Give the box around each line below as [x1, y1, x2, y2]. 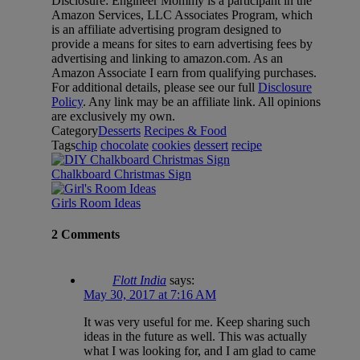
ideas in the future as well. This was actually [84, 329, 307, 344]
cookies [152, 137, 190, 152]
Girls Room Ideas [51, 195, 141, 210]
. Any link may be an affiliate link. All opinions [83, 94, 321, 108]
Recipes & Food [144, 123, 227, 137]
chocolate [100, 137, 149, 152]
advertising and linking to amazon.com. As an [51, 51, 283, 65]
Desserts [98, 123, 141, 137]
